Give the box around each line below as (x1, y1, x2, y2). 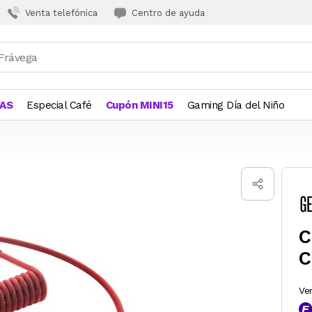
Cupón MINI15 (105, 99, 173, 111)
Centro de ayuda (132, 7, 205, 18)
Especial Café (26, 99, 92, 111)
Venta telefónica (25, 7, 97, 18)
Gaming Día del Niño (187, 99, 284, 111)
